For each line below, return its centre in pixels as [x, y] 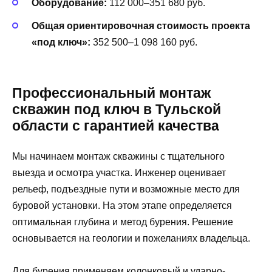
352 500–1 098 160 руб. [144, 42]
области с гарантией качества [116, 125]
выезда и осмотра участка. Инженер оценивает [119, 172]
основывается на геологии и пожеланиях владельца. [131, 238]
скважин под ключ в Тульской [117, 109]
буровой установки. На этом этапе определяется [122, 205]
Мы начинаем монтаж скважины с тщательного [118, 156]
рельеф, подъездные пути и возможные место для [126, 189]
